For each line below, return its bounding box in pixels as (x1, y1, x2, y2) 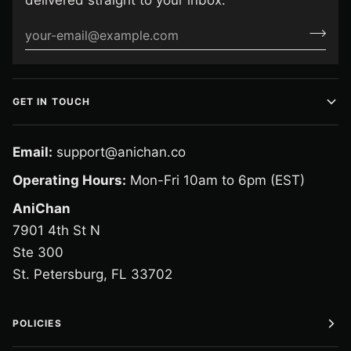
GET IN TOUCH (13, 96, 90, 107)
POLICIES (13, 317, 62, 329)
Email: (13, 144, 52, 160)
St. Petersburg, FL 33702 (13, 266, 172, 282)
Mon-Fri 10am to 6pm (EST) (126, 172, 305, 188)
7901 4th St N (13, 223, 100, 238)
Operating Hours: (13, 172, 126, 188)
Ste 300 (13, 244, 63, 260)
